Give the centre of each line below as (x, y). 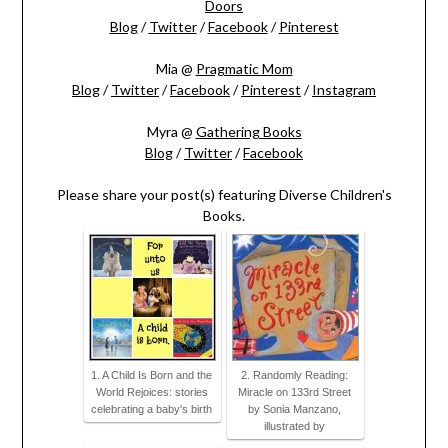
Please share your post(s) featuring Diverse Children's (224, 195)
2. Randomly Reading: (294, 375)
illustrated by (294, 426)
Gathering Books (248, 132)
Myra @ (171, 132)
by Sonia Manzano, (294, 409)
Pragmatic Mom (244, 69)
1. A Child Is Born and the (151, 375)
